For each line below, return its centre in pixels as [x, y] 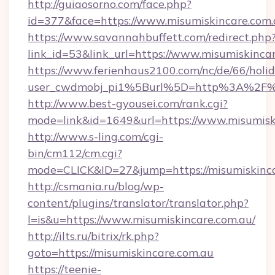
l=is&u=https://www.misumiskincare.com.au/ [141, 219]
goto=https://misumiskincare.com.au [121, 253]
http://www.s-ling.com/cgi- [95, 137]
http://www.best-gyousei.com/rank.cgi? [128, 103]
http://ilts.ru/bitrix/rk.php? [93, 236]
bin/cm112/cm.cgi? [75, 153]
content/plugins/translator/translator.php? [138, 203]
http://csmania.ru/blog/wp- [96, 186]
